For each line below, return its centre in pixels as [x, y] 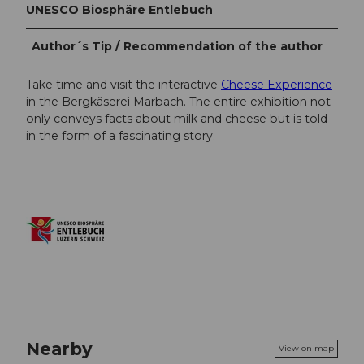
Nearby [59, 348]
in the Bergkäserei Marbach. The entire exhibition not [178, 101]
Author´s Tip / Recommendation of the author [178, 46]
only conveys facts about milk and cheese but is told [177, 118]
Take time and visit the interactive [123, 84]
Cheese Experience [277, 84]
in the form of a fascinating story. [122, 135]
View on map [306, 349]
